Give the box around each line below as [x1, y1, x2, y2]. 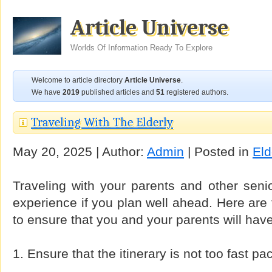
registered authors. [165, 88, 228, 97]
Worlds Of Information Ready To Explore [70, 43, 212, 52]
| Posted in [184, 144, 253, 158]
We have [32, 88, 63, 97]
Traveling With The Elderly [31, 115, 173, 129]
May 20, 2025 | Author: [13, 144, 147, 158]
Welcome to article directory [32, 76, 124, 84]
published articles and [80, 88, 156, 97]
